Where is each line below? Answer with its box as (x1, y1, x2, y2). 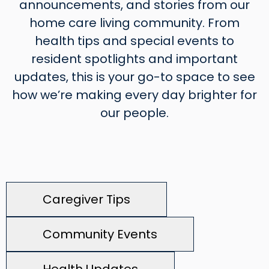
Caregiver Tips (43, 191, 130, 208)
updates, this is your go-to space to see (14, 68, 255, 85)
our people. (100, 104, 169, 121)
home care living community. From (29, 14, 240, 31)
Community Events (43, 226, 157, 243)
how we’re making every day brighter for (12, 86, 257, 103)
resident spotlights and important (31, 50, 238, 67)
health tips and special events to (35, 32, 234, 49)
